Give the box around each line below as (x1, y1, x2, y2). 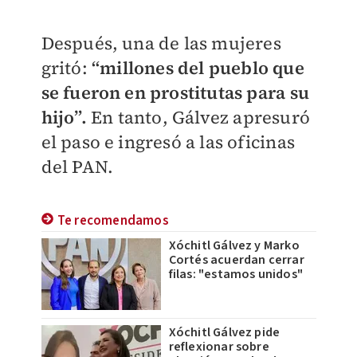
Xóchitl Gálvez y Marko (168, 236, 300, 254)
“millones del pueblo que (91, 55, 304, 80)
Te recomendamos (57, 210, 169, 230)
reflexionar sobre (168, 337, 269, 355)
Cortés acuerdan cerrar (168, 250, 304, 269)
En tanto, (90, 104, 168, 129)
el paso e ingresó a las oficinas (41, 129, 295, 154)
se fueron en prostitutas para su (41, 80, 309, 104)
